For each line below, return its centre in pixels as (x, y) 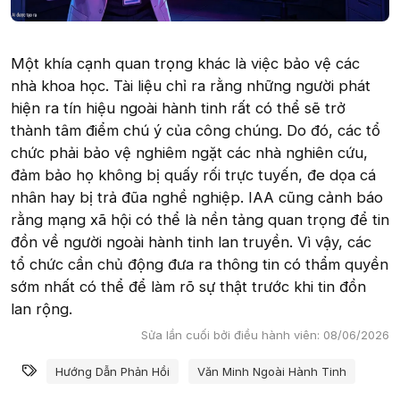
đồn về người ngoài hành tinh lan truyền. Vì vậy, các (191, 242)
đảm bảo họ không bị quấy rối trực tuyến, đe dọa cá (193, 175)
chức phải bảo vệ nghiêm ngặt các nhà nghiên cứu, (189, 153)
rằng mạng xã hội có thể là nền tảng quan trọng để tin (200, 220)
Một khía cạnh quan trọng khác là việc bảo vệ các (185, 64)
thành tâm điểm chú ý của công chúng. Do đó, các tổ (196, 131)
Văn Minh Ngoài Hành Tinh (272, 371)
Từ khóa (69, 367)
